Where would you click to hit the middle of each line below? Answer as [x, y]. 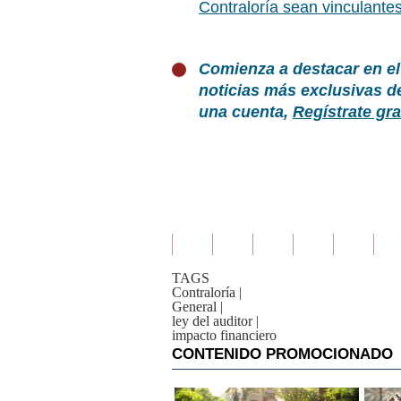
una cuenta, [246, 112]
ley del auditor [212, 321]
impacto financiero [224, 335]
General [194, 307]
